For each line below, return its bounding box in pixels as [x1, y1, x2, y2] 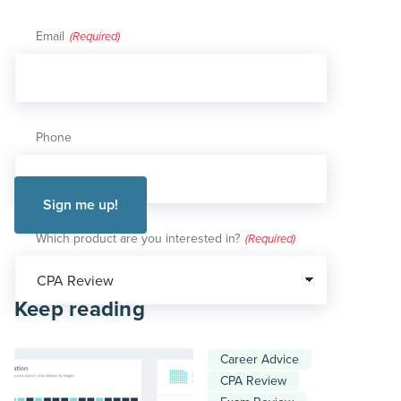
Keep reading [14, 296, 145, 323]
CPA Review [220, 373, 286, 389]
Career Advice [220, 352, 299, 368]
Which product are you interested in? [36, 231, 240, 247]
